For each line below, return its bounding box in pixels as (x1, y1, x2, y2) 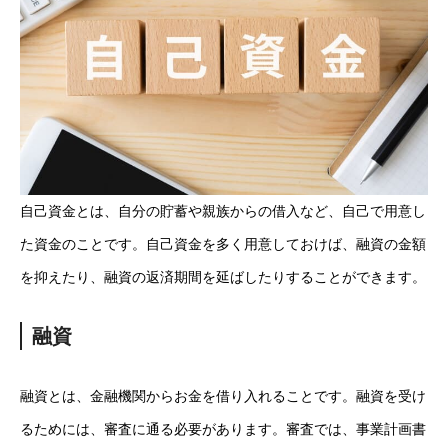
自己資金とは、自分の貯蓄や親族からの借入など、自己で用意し (20, 202, 426, 219)
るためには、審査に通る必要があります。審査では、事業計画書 (20, 420, 426, 437)
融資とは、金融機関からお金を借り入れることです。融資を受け (20, 387, 426, 404)
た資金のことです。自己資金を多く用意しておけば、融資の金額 (20, 235, 426, 252)
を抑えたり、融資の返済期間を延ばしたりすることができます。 (20, 268, 426, 285)
